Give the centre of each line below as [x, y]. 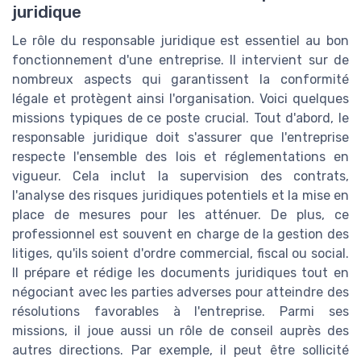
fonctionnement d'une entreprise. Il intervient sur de [180, 60]
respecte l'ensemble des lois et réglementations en [180, 156]
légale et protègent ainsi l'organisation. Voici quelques [180, 98]
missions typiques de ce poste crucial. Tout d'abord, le [180, 118]
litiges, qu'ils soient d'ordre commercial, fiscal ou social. [180, 253]
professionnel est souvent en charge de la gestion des [180, 234]
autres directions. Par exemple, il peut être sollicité [180, 350]
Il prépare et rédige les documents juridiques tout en [180, 272]
